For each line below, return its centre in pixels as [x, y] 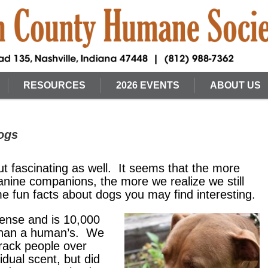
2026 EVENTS [148, 85]
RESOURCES [54, 85]
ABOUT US [235, 85]
